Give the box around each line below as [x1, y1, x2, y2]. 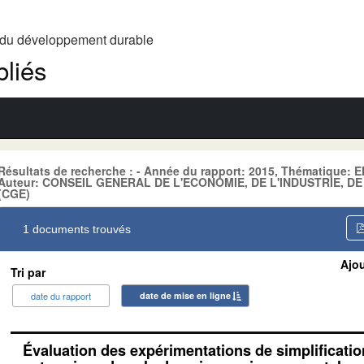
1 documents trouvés [23, 222, 131, 236]
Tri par [11, 263, 45, 280]
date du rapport [31, 288, 91, 302]
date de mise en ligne [140, 288, 231, 301]
